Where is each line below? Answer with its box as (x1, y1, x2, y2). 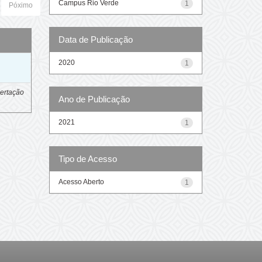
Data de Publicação (58, 34, 133, 44)
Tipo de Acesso (58, 153, 117, 164)
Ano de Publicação (58, 94, 130, 104)
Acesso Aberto (58, 177, 104, 186)
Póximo (8, 1, 33, 9)
